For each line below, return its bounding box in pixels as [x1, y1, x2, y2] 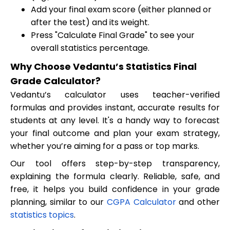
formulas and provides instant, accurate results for [10, 101, 220, 113]
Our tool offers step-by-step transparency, [10, 158, 220, 170]
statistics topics [10, 209, 74, 221]
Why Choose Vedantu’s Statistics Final [10, 60, 197, 73]
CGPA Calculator [106, 196, 176, 208]
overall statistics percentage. [31, 42, 149, 54]
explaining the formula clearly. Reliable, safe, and [10, 170, 220, 183]
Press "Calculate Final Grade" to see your [31, 29, 195, 41]
